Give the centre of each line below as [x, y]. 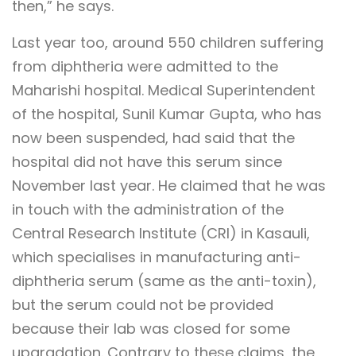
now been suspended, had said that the [153, 137]
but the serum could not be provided [143, 304]
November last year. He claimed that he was [169, 185]
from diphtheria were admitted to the [145, 66]
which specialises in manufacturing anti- [157, 257]
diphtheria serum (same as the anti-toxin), [164, 281]
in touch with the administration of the [148, 209]
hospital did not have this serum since [147, 161]
